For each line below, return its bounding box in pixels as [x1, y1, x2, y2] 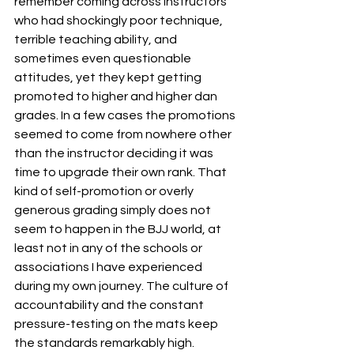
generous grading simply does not [14, 204, 213, 217]
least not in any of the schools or [14, 242, 205, 254]
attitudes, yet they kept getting [14, 71, 204, 84]
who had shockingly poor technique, [14, 14, 225, 27]
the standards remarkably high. [14, 337, 194, 349]
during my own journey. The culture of [14, 280, 231, 292]
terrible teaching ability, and [14, 33, 179, 46]
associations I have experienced [14, 261, 205, 273]
